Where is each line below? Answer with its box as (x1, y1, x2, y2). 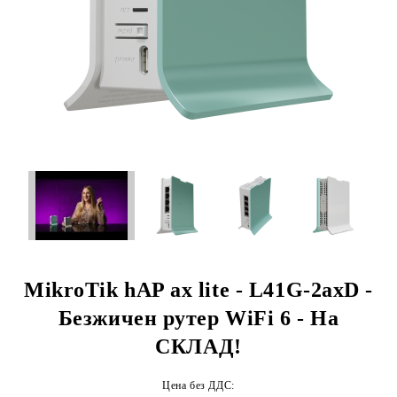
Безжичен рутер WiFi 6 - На (58, 307, 339, 330)
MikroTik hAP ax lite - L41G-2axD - (23, 278, 374, 301)
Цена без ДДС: (162, 379, 235, 392)
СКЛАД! (155, 335, 242, 358)
